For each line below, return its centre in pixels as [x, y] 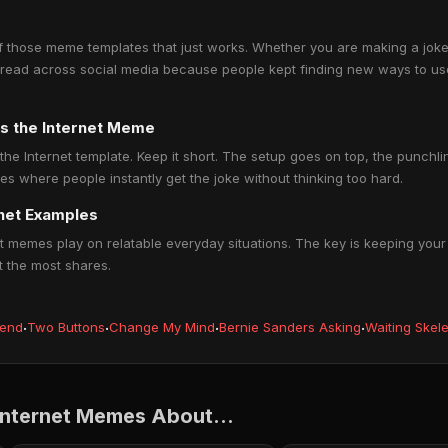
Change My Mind [162, 327]
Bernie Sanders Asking [290, 327]
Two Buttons [66, 327]
